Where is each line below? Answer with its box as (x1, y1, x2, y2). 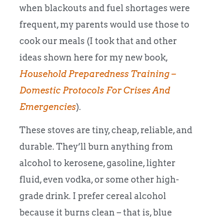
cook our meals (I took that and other (19, 35, 177, 46)
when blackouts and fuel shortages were (19, 2, 190, 13)
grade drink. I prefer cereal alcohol (19, 190, 166, 201)
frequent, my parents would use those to (19, 19, 189, 30)
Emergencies (19, 101, 76, 112)
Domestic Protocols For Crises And (19, 85, 170, 95)
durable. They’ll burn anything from (19, 141, 173, 152)
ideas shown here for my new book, (19, 52, 168, 62)
